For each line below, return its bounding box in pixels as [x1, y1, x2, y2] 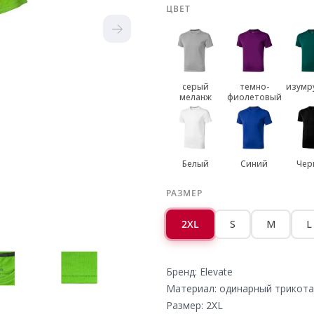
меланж [179, 91, 212, 103]
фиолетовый [226, 91, 282, 103]
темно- [239, 81, 269, 93]
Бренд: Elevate [165, 265, 233, 278]
